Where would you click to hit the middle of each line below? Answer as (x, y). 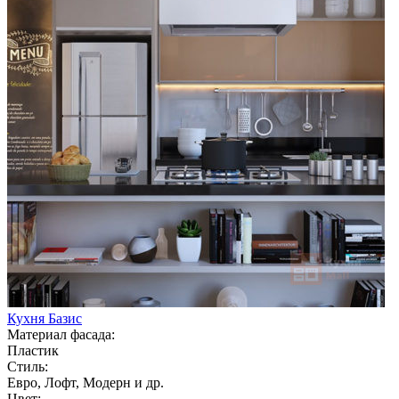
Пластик (33, 350)
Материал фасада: (61, 334)
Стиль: (28, 366)
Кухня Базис (45, 318)
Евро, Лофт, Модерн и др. (85, 382)
